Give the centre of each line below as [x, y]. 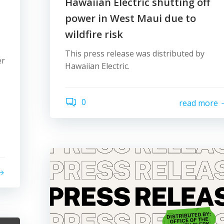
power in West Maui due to [130, 18]
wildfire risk [94, 34]
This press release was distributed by [135, 53]
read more [198, 103]
